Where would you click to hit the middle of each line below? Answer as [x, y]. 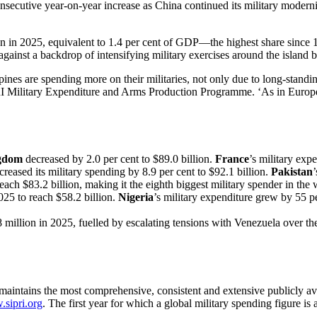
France [232, 159]
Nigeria [136, 197]
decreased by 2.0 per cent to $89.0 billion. [119, 159]
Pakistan [292, 172]
